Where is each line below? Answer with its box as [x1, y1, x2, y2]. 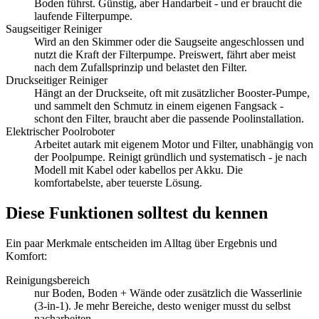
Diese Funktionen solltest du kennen [6, 203, 268, 222]
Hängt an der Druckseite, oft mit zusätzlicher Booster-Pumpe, [34, 86, 310, 99]
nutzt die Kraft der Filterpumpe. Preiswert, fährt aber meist [34, 48, 296, 61]
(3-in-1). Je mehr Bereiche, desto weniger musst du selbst [34, 299, 291, 312]
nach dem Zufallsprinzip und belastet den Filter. [34, 61, 247, 73]
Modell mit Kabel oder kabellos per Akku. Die [34, 163, 243, 176]
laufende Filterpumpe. [34, 9, 132, 22]
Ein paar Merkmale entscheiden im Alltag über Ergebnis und [6, 236, 277, 249]
